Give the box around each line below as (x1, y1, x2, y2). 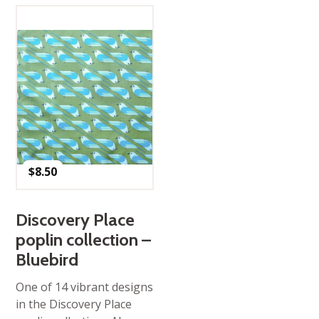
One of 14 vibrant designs (16, 278, 154, 295)
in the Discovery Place (16, 296, 132, 312)
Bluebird (16, 249, 79, 270)
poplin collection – (16, 229, 152, 250)
